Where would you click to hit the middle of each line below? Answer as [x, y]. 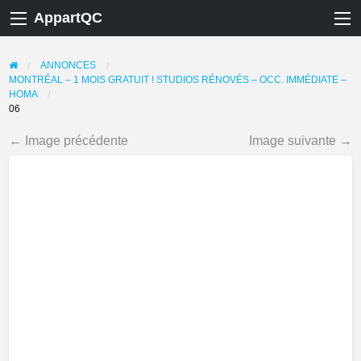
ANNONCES [68, 64]
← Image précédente [68, 140]
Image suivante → [301, 140]
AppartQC [68, 18]
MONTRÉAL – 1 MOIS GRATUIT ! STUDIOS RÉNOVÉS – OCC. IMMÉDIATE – [177, 79]
